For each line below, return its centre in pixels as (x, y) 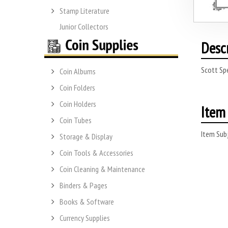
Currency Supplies (85, 218)
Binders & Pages (83, 186)
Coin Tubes (76, 120)
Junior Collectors (84, 26)
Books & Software (87, 202)
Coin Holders (78, 104)
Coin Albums (78, 72)
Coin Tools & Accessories (96, 153)
